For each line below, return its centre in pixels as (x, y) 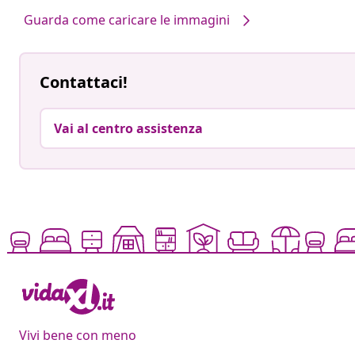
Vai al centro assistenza (128, 129)
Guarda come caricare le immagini (127, 19)
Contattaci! (84, 82)
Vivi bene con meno (78, 336)
